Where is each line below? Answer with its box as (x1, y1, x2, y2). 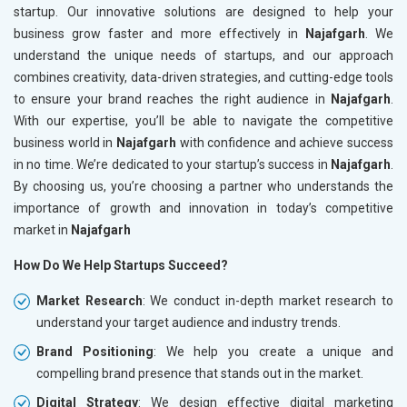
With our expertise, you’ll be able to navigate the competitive (14, 113, 393, 128)
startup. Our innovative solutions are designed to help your (14, 4, 393, 19)
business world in (14, 134, 116, 150)
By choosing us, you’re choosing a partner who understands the (14, 178, 393, 194)
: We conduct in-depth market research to (142, 293, 394, 308)
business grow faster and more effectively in (14, 25, 305, 41)
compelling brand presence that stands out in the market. (36, 365, 363, 381)
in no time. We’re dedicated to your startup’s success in (14, 156, 331, 172)
